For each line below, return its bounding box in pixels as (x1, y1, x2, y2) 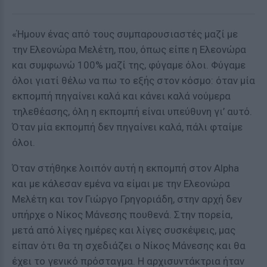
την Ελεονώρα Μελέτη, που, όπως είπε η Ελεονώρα (12, 44, 246, 55)
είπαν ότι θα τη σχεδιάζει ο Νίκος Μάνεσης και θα (12, 240, 246, 252)
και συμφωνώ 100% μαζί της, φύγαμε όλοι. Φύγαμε (12, 59, 246, 71)
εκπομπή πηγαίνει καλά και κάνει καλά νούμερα (12, 90, 231, 102)
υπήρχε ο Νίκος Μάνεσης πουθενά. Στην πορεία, (12, 209, 232, 221)
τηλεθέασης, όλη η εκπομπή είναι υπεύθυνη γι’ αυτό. (12, 105, 252, 117)
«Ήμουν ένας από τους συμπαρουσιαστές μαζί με (12, 28, 238, 40)
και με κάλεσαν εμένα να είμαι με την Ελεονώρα (12, 178, 230, 190)
